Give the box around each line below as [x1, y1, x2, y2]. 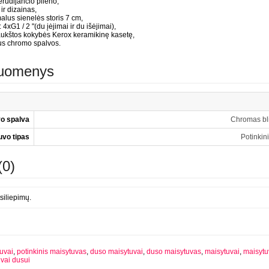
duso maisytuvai [90, 247, 143, 256]
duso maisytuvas [147, 247, 201, 256]
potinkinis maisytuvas [17, 247, 86, 256]
